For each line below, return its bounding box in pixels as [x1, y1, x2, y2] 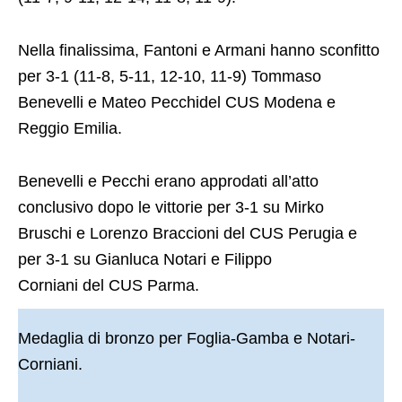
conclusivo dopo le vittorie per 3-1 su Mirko [18, 197, 324, 216]
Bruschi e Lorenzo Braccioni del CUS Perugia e [18, 223, 357, 242]
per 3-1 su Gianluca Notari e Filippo [18, 249, 272, 268]
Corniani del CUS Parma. [18, 275, 199, 294]
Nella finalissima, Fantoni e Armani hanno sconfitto [18, 40, 380, 59]
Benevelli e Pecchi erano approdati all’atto [18, 171, 319, 190]
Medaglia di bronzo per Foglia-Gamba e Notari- [18, 328, 355, 347]
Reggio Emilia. [18, 118, 122, 137]
